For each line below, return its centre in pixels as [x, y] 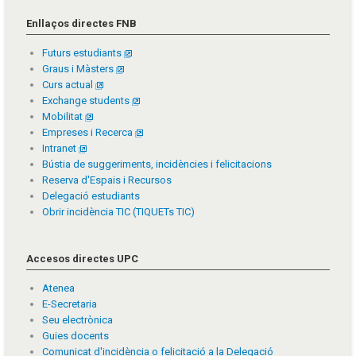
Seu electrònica [77, 320]
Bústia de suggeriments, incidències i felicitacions [157, 164]
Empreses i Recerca [89, 133]
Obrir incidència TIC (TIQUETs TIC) [118, 212]
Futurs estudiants [83, 53]
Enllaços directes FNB [81, 24]
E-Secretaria [70, 304]
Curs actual [69, 85]
